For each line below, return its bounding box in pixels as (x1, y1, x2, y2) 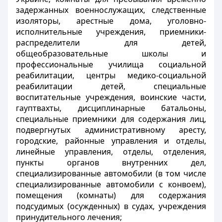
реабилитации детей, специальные (16, 81, 206, 92)
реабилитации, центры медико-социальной (16, 70, 206, 81)
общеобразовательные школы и (16, 48, 206, 59)
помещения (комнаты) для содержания (16, 190, 206, 201)
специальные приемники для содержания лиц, (16, 113, 206, 124)
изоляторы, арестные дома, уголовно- (16, 15, 206, 26)
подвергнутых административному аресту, (16, 124, 206, 135)
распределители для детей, (16, 37, 206, 48)
